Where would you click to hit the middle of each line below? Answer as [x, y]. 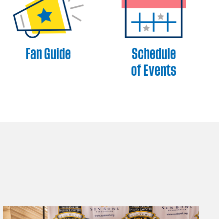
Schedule [153, 54]
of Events [153, 71]
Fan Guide [48, 54]
